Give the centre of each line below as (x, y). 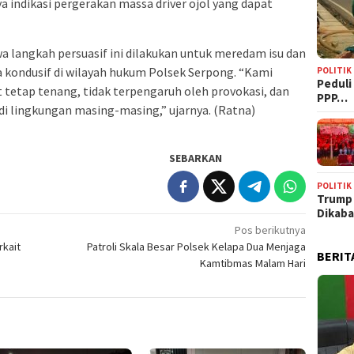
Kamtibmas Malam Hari (253, 264)
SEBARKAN (196, 158)
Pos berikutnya (271, 230)
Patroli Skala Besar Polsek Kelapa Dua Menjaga (197, 247)
